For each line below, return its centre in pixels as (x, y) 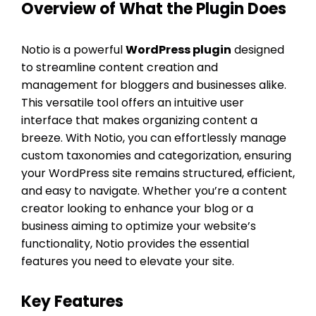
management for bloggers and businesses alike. (154, 85)
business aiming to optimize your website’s (139, 226)
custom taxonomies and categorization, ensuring (156, 155)
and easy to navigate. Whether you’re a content (154, 190)
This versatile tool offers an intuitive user (133, 102)
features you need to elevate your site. (128, 261)
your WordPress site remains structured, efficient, (158, 173)
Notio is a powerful (73, 49)
